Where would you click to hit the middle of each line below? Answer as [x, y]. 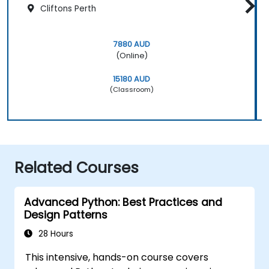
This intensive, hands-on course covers [117, 257]
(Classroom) [131, 89]
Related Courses [77, 168]
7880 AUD [131, 44]
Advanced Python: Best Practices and [123, 202]
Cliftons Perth [67, 8]
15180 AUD [131, 79]
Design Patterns [66, 215]
